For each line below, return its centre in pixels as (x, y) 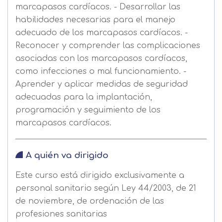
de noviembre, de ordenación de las (90, 201)
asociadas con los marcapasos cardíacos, (101, 58)
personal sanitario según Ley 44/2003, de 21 (106, 188)
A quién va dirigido (67, 155)
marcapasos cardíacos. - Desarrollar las (98, 7)
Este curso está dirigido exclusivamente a (100, 175)
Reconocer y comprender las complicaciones (108, 46)
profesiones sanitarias (61, 214)
